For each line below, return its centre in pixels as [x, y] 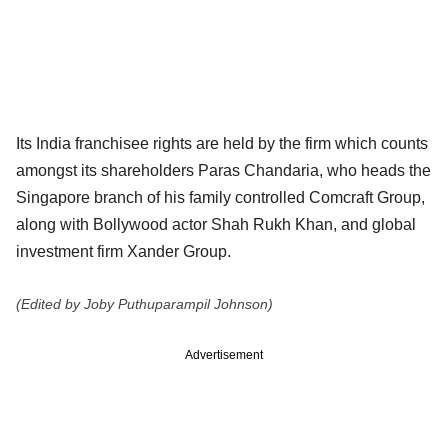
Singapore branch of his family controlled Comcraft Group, [220, 197]
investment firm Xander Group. [123, 251]
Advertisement [224, 354]
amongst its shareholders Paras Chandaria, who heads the [223, 170]
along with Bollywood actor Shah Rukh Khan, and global [216, 224]
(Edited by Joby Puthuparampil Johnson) [144, 304]
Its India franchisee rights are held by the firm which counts [222, 143]
